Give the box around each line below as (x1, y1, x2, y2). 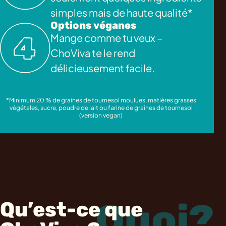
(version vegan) (79, 111, 123, 119)
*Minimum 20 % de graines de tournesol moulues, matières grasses (6, 96, 196, 104)
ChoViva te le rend (50, 46, 135, 60)
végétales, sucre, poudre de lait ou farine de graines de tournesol (9, 103, 193, 111)
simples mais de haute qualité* (50, 6, 193, 19)
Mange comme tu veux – (50, 31, 162, 44)
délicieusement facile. (50, 62, 155, 75)
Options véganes (50, 19, 136, 32)
